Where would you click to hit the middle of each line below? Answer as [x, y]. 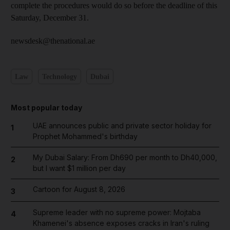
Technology [59, 76]
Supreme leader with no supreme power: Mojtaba [117, 212]
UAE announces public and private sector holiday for [122, 126]
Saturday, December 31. [50, 18]
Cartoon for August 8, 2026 [79, 189]
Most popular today [46, 108]
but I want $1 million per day [79, 168]
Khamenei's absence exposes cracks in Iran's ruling [121, 223]
